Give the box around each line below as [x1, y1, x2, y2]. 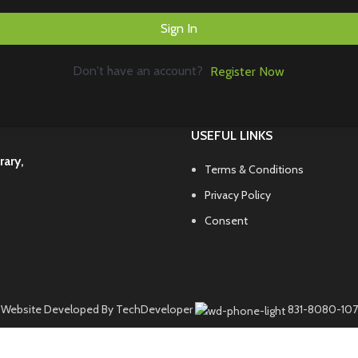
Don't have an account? [73, 63, 209, 79]
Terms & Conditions [205, 162, 304, 177]
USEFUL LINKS [191, 128, 272, 144]
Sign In [161, 21, 197, 37]
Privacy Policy [205, 188, 271, 203]
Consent [205, 213, 248, 229]
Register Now [210, 64, 284, 80]
